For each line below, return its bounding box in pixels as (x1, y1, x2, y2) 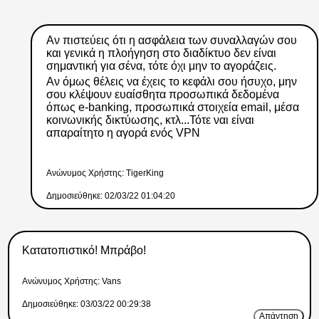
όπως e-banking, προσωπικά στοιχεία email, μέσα (46, 101, 299, 114)
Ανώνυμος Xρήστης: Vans (22, 276, 122, 287)
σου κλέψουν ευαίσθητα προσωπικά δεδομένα (46, 88, 279, 101)
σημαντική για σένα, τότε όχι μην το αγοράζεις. (46, 60, 276, 73)
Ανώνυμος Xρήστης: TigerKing (46, 168, 164, 179)
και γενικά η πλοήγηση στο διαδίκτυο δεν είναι (46, 47, 276, 60)
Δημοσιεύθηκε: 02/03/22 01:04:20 (46, 191, 175, 202)
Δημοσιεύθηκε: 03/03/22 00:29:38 (22, 299, 152, 310)
